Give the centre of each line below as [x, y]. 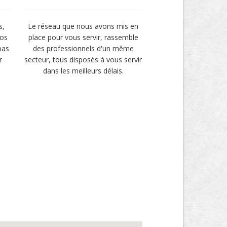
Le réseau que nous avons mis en [83, 26]
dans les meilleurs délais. [83, 71]
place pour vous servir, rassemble [83, 37]
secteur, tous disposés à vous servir [83, 60]
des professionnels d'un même [83, 48]
